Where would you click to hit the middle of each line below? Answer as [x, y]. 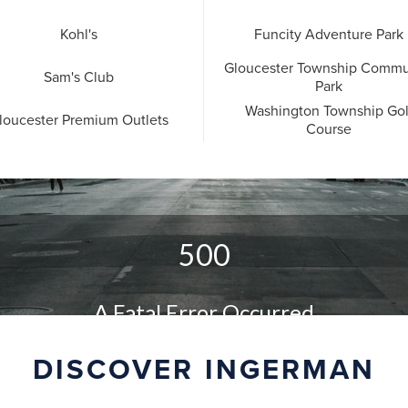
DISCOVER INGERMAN [204, 370]
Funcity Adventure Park [329, 35]
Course [329, 130]
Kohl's [78, 35]
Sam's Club [78, 78]
